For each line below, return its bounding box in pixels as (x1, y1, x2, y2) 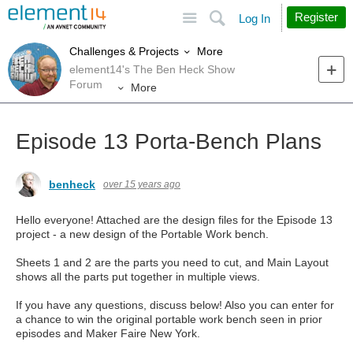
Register (295, 10, 338, 24)
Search (258, 5, 294, 17)
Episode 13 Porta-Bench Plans (16, 129, 321, 154)
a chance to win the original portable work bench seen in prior (16, 313, 322, 325)
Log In (239, 12, 270, 25)
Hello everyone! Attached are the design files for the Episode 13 (16, 214, 333, 226)
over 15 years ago (103, 179, 180, 190)
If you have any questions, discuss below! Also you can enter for (16, 299, 334, 311)
